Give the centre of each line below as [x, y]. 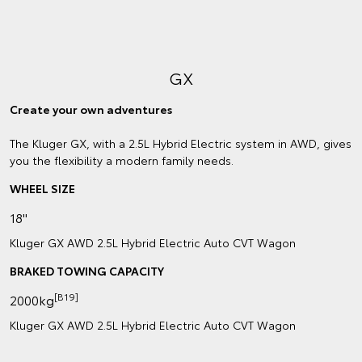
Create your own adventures [91, 109]
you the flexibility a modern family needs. [122, 160]
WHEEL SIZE [42, 189]
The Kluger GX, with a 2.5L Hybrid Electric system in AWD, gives [181, 143]
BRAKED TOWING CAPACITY [87, 271]
